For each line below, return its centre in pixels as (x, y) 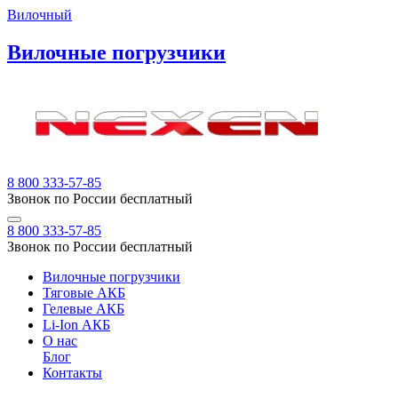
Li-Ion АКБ (76, 324)
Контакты (72, 372)
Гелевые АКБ (84, 308)
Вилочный (40, 15)
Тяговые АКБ (84, 292)
